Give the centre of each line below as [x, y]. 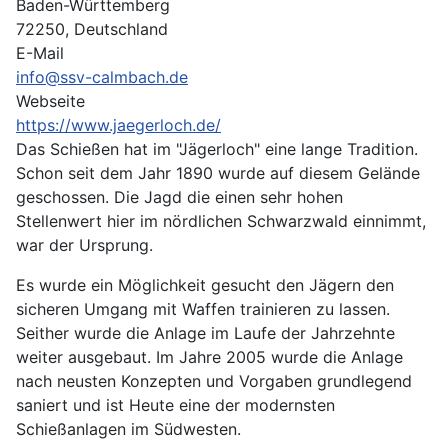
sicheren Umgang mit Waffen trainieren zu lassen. [203, 308]
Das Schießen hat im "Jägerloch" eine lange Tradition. [217, 148]
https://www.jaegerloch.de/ [118, 124]
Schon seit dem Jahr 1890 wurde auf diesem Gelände [218, 172]
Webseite [50, 100]
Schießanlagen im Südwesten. [128, 428]
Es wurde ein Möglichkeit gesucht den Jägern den [205, 284]
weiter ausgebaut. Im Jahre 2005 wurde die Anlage [209, 356]
